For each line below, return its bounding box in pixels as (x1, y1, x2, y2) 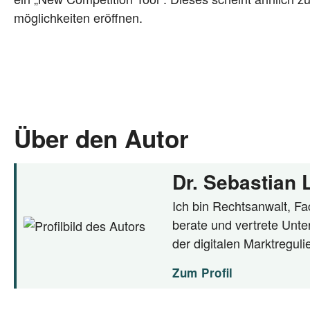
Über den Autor (14, 121, 189, 156)
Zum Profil (172, 264, 233, 281)
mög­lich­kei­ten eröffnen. (14, 8, 143, 26)
